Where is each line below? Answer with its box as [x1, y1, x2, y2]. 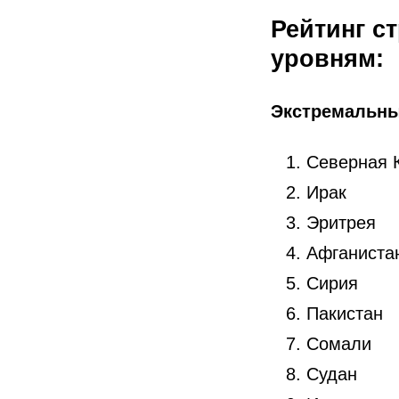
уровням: [271, 45, 384, 73]
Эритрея [306, 213, 376, 233]
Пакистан [306, 304, 383, 324]
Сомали [306, 334, 371, 354]
